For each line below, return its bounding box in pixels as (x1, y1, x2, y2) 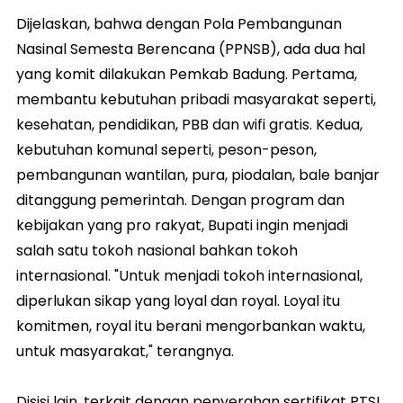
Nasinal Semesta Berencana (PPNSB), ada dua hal (16, 38, 365, 59)
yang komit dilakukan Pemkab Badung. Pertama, (16, 63, 357, 85)
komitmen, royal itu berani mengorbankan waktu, (16, 315, 365, 336)
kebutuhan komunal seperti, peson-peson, (16, 139, 317, 160)
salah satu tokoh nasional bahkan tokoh (16, 239, 298, 261)
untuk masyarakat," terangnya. (16, 340, 237, 362)
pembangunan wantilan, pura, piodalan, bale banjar (16, 164, 380, 185)
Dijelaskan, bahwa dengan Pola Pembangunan (16, 13, 342, 34)
